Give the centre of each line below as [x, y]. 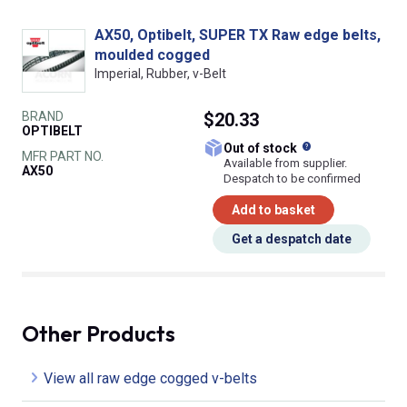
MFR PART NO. [63, 156]
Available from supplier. [285, 163]
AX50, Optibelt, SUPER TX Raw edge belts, [238, 35]
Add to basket [273, 209]
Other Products [99, 333]
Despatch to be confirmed [292, 178]
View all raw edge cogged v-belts [150, 378]
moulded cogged [152, 55]
